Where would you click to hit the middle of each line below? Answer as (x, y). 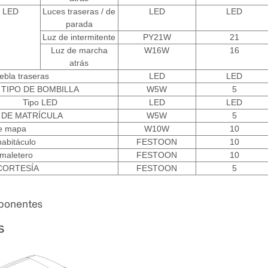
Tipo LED (40, 103)
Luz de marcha (79, 51)
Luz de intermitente (79, 37)
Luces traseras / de (79, 12)
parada (79, 24)
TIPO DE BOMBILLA (40, 89)
